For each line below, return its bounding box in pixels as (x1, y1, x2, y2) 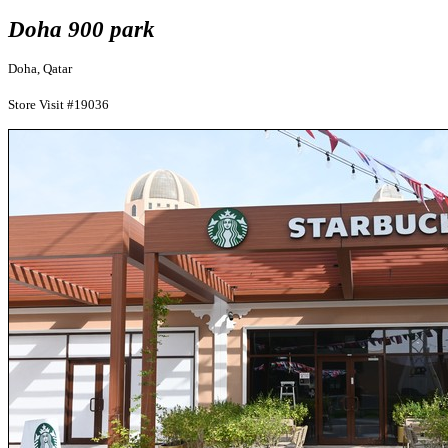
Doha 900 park (8, 16, 155, 42)
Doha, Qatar (8, 61, 72, 76)
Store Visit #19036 (8, 97, 109, 112)
